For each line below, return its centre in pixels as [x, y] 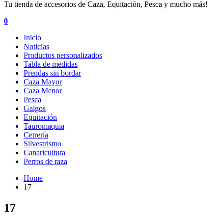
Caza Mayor [43, 82]
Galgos [35, 108]
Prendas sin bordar [52, 73]
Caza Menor [43, 91]
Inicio [32, 38]
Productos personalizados [63, 55]
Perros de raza [45, 161]
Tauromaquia [44, 126]
